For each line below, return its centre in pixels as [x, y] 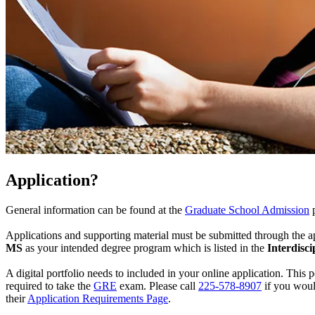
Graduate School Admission [247, 210]
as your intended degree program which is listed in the [143, 248]
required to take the [50, 286]
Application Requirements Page [98, 298]
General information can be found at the [94, 210]
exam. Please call [156, 286]
